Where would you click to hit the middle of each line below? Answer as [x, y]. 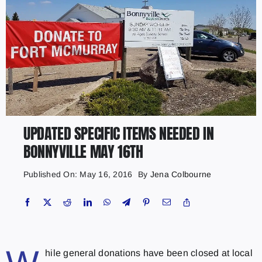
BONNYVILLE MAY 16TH [83, 152]
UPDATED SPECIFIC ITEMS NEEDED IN [118, 134]
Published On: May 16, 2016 [78, 175]
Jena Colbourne [181, 175]
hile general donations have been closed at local [149, 253]
